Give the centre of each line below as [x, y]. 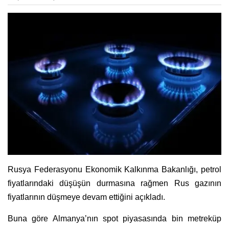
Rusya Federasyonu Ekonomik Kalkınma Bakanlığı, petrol [114, 170]
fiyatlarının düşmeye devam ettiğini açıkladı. [86, 197]
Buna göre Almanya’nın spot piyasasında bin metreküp [114, 219]
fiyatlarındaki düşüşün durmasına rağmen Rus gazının [114, 184]
